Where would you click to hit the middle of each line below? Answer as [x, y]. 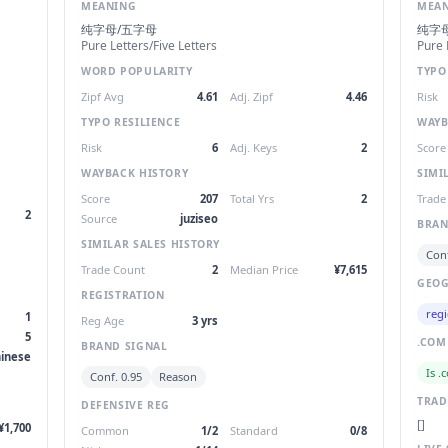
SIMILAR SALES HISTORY [151, 243]
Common [105, 431]
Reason [178, 377]
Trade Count [113, 270]
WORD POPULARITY [137, 71]
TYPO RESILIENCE [131, 121]
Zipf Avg [102, 97]
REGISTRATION [123, 294]
